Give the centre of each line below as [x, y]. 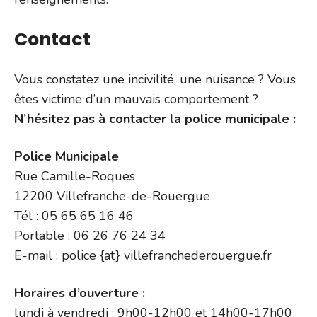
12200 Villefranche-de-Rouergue [112, 196]
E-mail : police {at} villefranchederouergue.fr [143, 255]
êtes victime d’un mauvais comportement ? [136, 99]
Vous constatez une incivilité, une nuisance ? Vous [155, 79]
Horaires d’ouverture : [80, 293]
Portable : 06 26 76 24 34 [90, 235]
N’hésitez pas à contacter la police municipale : [155, 119]
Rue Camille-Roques [75, 176]
